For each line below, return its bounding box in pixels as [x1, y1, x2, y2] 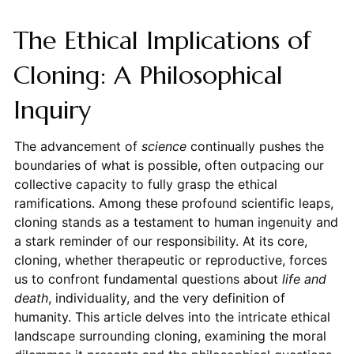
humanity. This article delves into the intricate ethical [13, 309, 330, 326]
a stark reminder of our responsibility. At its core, [13, 233, 307, 250]
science [141, 138, 186, 155]
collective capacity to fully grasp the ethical [13, 176, 277, 193]
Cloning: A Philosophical [13, 59, 283, 92]
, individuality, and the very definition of [47, 290, 285, 307]
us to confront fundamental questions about [13, 271, 282, 288]
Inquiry [13, 94, 91, 126]
